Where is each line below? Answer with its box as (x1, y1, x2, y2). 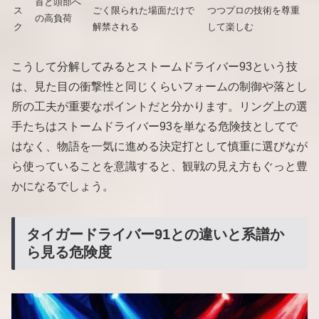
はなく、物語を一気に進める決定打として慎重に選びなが (11, 140, 308, 153)
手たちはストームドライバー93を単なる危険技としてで (11, 120, 298, 133)
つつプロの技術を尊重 (207, 4, 300, 16)
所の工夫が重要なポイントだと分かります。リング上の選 (11, 100, 308, 113)
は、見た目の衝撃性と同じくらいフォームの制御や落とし (11, 80, 308, 93)
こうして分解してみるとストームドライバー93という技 (11, 61, 298, 73)
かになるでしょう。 (11, 180, 114, 193)
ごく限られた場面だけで (93, 4, 194, 16)
